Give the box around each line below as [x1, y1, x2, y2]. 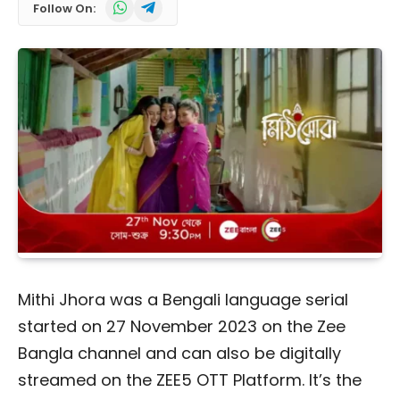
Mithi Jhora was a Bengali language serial [18, 288, 348, 312]
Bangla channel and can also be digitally [18, 342, 341, 365]
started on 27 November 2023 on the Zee [18, 315, 346, 338]
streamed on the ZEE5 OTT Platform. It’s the [18, 369, 362, 392]
